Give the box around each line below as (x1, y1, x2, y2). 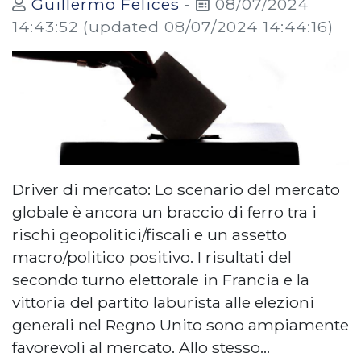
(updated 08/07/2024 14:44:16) (83, 16, 334, 36)
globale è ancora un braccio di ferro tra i (12, 201, 317, 222)
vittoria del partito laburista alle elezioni (12, 292, 314, 312)
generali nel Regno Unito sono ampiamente (12, 314, 349, 334)
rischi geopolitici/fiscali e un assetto (12, 224, 287, 244)
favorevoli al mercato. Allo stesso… (12, 337, 270, 357)
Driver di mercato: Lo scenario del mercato (12, 179, 340, 199)
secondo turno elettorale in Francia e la (12, 269, 309, 289)
